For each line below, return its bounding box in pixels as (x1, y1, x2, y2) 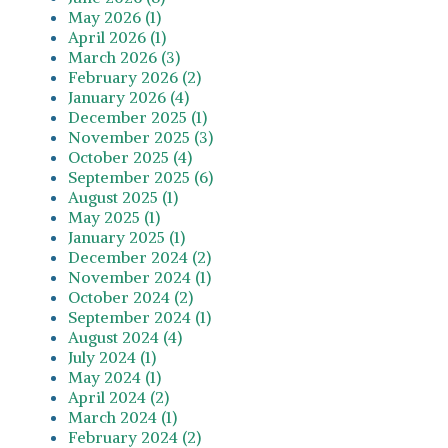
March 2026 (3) (68, 46, 180, 67)
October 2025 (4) (68, 146, 192, 167)
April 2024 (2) (68, 386, 169, 407)
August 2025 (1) (68, 186, 178, 207)
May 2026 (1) (68, 6, 161, 27)
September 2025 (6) (68, 166, 213, 187)
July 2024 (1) (68, 346, 156, 367)
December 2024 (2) (68, 246, 211, 267)
